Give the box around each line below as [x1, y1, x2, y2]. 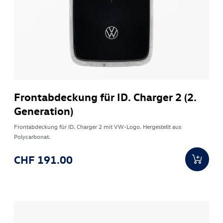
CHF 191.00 [14, 152, 73, 167]
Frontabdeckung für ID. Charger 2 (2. [14, 90, 197, 104]
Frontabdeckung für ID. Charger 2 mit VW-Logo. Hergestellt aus [14, 122, 182, 131]
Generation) [14, 104, 74, 118]
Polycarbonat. [14, 132, 51, 141]
